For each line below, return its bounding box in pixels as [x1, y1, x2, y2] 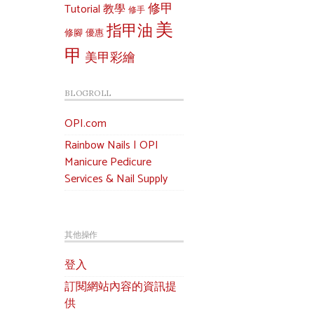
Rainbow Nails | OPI [64, 136, 158, 155]
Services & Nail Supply [64, 170, 168, 189]
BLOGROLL [64, 88, 111, 98]
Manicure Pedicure [64, 153, 151, 172]
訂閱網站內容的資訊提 [64, 278, 177, 296]
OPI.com [64, 114, 107, 133]
